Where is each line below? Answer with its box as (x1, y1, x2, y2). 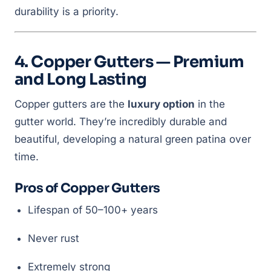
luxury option (128, 98, 195, 110)
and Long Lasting (15, 70, 147, 90)
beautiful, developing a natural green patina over (15, 133, 251, 145)
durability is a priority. (15, 5, 119, 18)
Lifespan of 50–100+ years (28, 204, 158, 216)
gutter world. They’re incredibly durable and (15, 116, 227, 128)
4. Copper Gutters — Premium (15, 52, 244, 72)
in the (195, 98, 225, 110)
